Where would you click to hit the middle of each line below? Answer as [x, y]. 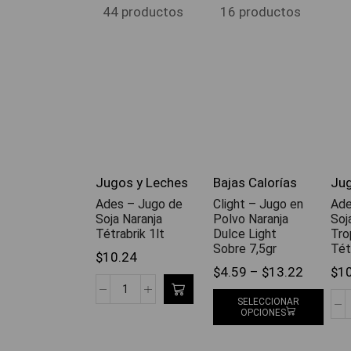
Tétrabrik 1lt [130, 234]
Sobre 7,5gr [245, 249]
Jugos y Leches [142, 183]
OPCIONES [264, 312]
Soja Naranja [129, 219]
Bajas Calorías [255, 183]
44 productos [143, 12]
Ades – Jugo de [139, 204]
